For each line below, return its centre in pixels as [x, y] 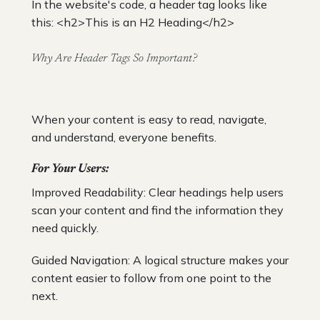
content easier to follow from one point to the [151, 277]
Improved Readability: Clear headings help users [157, 192]
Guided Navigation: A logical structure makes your [160, 260]
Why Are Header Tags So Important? [114, 58]
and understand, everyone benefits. [124, 137]
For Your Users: [70, 169]
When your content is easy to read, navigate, [149, 119]
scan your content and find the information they [157, 210]
